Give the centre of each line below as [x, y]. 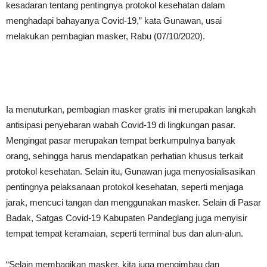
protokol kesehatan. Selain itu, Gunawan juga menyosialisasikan [131, 171]
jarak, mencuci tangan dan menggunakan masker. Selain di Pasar [133, 202]
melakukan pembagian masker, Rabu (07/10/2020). [105, 36]
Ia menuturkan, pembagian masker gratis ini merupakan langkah [131, 109]
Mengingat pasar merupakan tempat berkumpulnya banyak [121, 140]
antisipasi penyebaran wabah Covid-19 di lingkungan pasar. [121, 125]
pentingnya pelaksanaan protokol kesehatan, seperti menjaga [125, 187]
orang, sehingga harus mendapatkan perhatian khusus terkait [125, 156]
